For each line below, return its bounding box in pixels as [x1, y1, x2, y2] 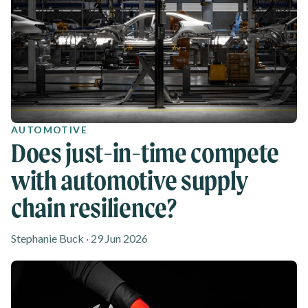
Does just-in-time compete [11, 137, 279, 168]
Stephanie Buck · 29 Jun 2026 [11, 232, 148, 245]
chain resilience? [11, 192, 177, 223]
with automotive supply [11, 165, 248, 196]
